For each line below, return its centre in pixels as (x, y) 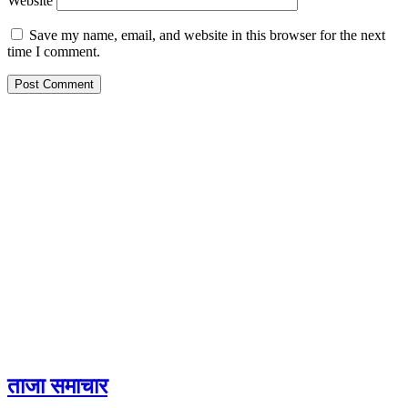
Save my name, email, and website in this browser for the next (207, 35)
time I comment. (54, 51)
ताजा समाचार (57, 386)
